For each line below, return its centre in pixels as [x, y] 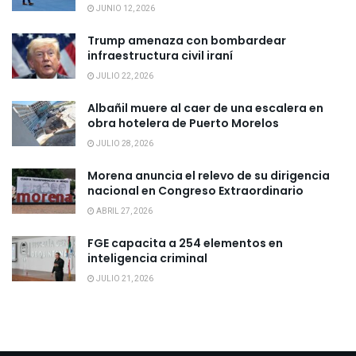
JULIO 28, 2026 [124, 144]
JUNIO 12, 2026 [125, 9]
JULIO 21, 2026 [124, 279]
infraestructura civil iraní [160, 56]
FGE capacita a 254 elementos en [185, 243]
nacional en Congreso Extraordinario [195, 191]
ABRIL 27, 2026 [124, 211]
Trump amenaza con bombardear [187, 41]
